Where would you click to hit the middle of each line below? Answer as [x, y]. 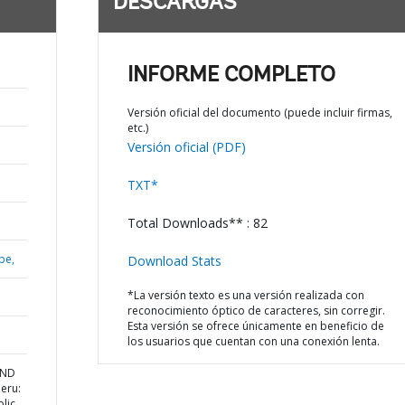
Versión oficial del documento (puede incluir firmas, [259, 113]
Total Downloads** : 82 [197, 223]
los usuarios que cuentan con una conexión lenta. [253, 341]
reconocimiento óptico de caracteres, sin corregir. [256, 311]
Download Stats [174, 261]
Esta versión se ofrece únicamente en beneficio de [255, 326]
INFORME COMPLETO [231, 76]
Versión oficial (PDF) [186, 147]
